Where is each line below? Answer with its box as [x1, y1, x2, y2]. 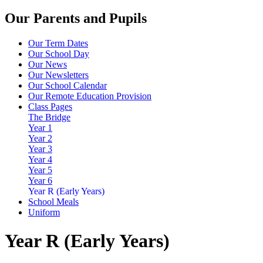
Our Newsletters [28, 69, 89, 80]
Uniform [28, 207, 60, 217]
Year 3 [28, 143, 52, 154]
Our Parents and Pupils [5, 10, 147, 26]
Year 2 [28, 133, 52, 143]
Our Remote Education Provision [28, 90, 151, 101]
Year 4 [28, 154, 52, 164]
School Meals [28, 196, 79, 207]
